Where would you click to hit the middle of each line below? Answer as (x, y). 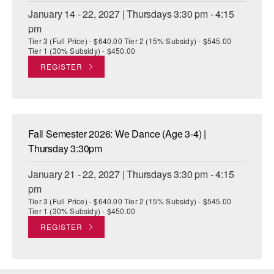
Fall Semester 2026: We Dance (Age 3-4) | (117, 134)
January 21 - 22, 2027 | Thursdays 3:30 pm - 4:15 (131, 174)
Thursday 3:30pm (65, 149)
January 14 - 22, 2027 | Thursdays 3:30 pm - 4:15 (131, 14)
